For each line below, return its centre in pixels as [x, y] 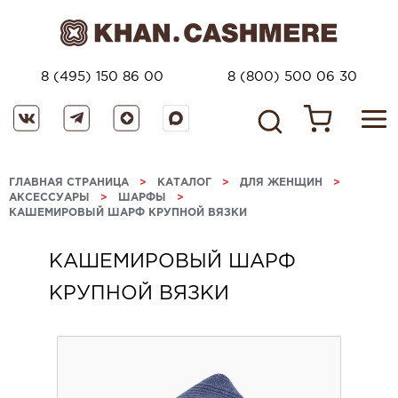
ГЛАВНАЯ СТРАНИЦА [69, 182]
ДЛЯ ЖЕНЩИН [281, 182]
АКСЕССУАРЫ [49, 197]
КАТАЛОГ [184, 182]
